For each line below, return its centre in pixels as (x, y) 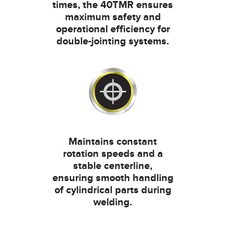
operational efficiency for (113, 30)
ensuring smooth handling (113, 178)
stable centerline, (113, 166)
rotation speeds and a (113, 154)
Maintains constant (113, 142)
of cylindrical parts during (113, 190)
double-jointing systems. (113, 42)
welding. (113, 203)
